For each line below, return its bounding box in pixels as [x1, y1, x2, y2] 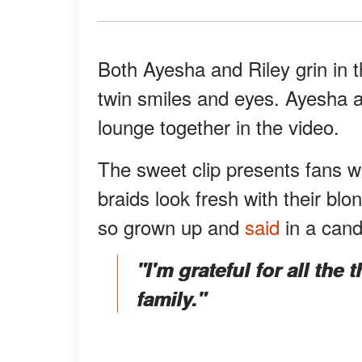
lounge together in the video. [98, 112, 339, 141]
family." [137, 284, 206, 313]
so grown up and [98, 213, 245, 242]
